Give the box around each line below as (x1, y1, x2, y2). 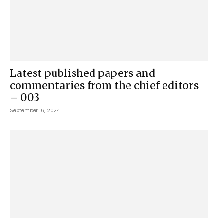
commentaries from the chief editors (10, 79, 199, 92)
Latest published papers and (10, 67, 155, 80)
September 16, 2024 (10, 107, 60, 115)
